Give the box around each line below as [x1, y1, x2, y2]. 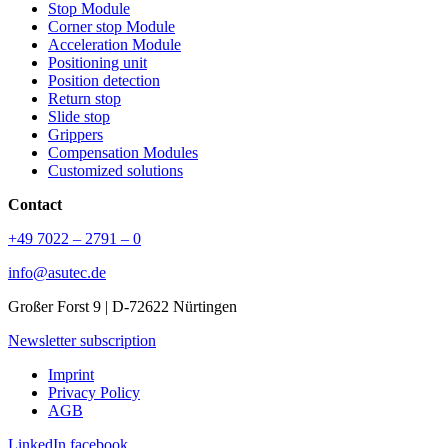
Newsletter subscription [8, 332, 156, 350]
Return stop [48, 90, 121, 108]
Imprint [48, 366, 94, 384]
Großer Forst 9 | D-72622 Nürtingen [8, 298, 237, 316]
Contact [8, 196, 62, 214]
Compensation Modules [48, 144, 198, 162]
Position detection [48, 72, 160, 90]
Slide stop [48, 108, 110, 126]
